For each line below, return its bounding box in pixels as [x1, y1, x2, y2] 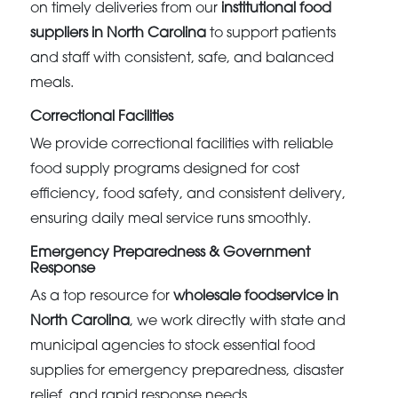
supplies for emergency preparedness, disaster [30, 364, 345, 379]
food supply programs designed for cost [30, 163, 300, 178]
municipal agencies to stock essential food [30, 339, 316, 354]
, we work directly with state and [130, 314, 346, 330]
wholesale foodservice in [173, 290, 339, 305]
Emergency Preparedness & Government [30, 246, 311, 261]
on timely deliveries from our [30, 2, 222, 17]
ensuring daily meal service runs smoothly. [30, 212, 312, 227]
